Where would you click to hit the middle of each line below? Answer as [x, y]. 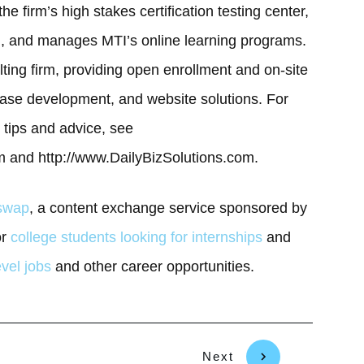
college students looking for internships [136, 238]
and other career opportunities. [153, 267]
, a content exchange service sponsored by [168, 208]
